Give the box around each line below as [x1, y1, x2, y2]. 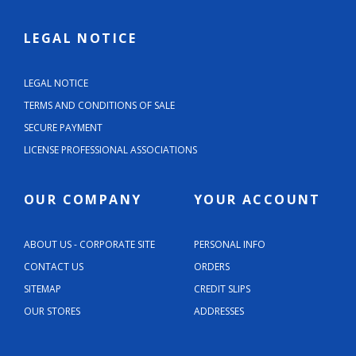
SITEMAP [24, 282, 61, 296]
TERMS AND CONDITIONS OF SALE [24, 99, 175, 113]
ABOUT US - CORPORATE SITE [24, 238, 155, 252]
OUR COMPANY [24, 191, 142, 209]
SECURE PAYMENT [24, 121, 103, 135]
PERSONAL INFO [194, 238, 265, 252]
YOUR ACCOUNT [194, 191, 321, 209]
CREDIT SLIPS [194, 282, 250, 296]
